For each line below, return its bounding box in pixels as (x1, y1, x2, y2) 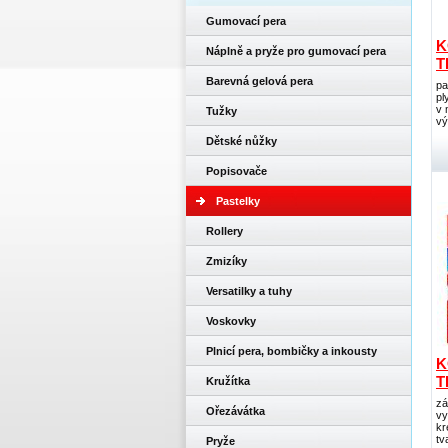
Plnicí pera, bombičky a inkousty (206, 345, 377, 357)
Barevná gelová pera (206, 75, 313, 87)
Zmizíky (206, 255, 247, 267)
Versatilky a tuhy (206, 285, 292, 297)
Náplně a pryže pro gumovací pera (206, 45, 386, 57)
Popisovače (206, 165, 267, 177)
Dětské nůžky (206, 135, 277, 147)
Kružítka (206, 375, 250, 387)
